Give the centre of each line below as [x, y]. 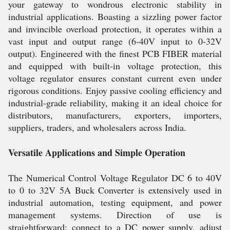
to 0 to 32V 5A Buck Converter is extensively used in [115, 190]
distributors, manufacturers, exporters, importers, [115, 115]
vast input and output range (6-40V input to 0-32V [115, 41]
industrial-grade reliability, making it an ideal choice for [115, 103]
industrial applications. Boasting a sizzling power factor [115, 16]
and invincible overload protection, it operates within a [115, 29]
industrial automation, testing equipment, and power [115, 202]
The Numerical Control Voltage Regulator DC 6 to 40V [115, 178]
